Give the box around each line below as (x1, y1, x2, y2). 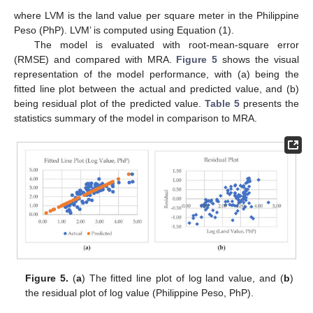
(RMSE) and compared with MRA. (14, 54, 177, 66)
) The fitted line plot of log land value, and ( (81, 272, 284, 284)
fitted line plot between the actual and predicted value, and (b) (14, 83, 299, 95)
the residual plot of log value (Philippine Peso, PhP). (25, 286, 254, 298)
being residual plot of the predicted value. (14, 98, 205, 110)
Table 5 (204, 98, 240, 110)
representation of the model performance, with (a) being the (14, 68, 299, 80)
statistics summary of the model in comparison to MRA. (14, 112, 257, 124)
